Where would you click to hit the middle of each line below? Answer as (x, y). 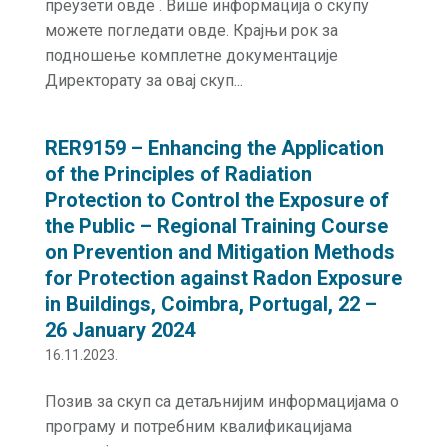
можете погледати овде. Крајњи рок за (191, 30)
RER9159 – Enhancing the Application (214, 148)
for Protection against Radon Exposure (223, 278)
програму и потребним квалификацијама (198, 426)
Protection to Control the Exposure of (216, 200)
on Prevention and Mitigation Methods (219, 252)
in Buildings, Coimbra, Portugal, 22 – (210, 304)
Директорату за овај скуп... (143, 80)
